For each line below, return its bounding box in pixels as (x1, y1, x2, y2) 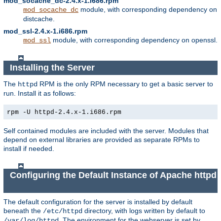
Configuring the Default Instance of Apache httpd (9, 170, 217, 181)
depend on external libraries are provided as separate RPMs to (3, 135, 200, 144)
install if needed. (3, 144, 54, 152)
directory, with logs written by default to (82, 206, 205, 215)
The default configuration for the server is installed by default (3, 197, 192, 206)
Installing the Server (9, 62, 97, 73)
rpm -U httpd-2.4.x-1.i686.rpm (7, 108, 121, 116)
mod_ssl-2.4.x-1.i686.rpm (3, 27, 87, 36)
